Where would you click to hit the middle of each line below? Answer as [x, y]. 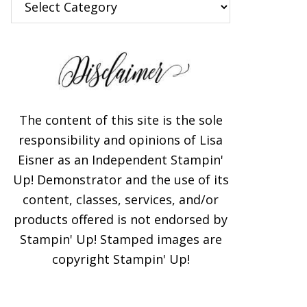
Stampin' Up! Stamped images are [121, 239]
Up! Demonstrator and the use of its [121, 180]
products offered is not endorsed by [121, 219]
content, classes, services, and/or [121, 199]
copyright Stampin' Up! [121, 259]
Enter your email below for [191, 250]
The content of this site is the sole [121, 120]
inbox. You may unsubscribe [191, 294]
